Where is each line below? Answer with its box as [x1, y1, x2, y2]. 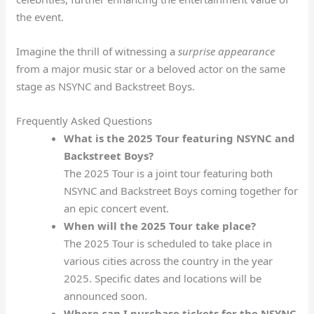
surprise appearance [178, 43, 275, 58]
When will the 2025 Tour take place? [63, 218, 256, 233]
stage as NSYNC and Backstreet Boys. [16, 78, 196, 93]
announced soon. [63, 288, 147, 303]
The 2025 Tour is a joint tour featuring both [63, 165, 273, 180]
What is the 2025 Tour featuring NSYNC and [63, 130, 295, 145]
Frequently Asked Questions [16, 113, 153, 128]
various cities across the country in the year [63, 253, 273, 268]
